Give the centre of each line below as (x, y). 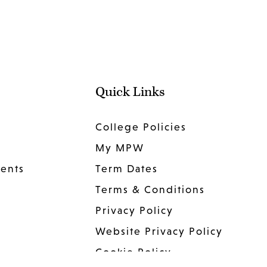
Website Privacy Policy (159, 232)
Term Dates (126, 169)
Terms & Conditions (150, 190)
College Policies (141, 127)
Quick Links (130, 92)
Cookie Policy (133, 252)
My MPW (119, 148)
